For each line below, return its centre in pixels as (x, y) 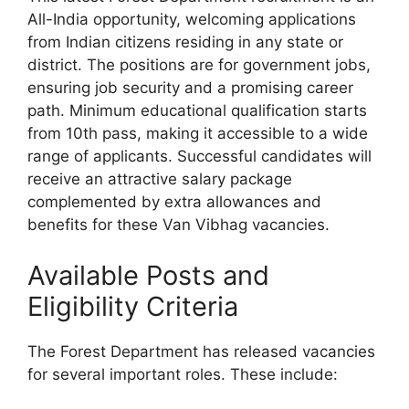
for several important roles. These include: (183, 374)
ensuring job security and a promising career (190, 88)
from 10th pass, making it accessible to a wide (198, 134)
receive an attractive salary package (160, 179)
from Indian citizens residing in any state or (185, 42)
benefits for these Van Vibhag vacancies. (178, 225)
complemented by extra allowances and (174, 202)
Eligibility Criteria (133, 306)
